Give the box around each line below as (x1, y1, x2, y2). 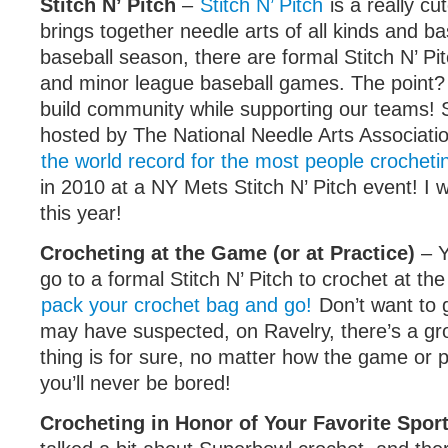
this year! (40, 202, 122, 224)
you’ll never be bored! (40, 372, 231, 394)
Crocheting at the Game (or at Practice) (40, 242, 415, 264)
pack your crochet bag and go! (41, 294, 312, 316)
